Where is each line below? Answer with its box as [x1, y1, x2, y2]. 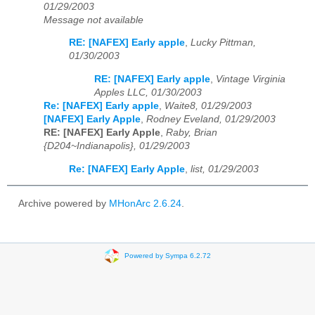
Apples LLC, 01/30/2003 [94, 87, 202, 98]
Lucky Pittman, [191, 37, 256, 49]
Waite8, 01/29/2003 [165, 101, 252, 112]
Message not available [44, 14, 143, 25]
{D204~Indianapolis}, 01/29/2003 [44, 141, 190, 152]
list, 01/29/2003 [191, 163, 259, 174]
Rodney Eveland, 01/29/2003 [146, 114, 276, 125]
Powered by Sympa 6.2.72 [124, 252, 211, 260]
